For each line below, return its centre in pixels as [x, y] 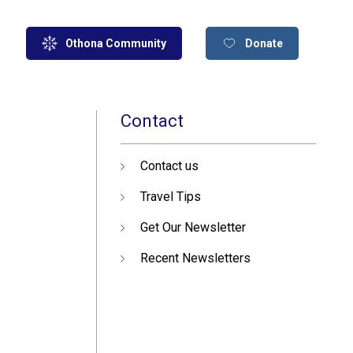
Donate [264, 43]
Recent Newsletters [195, 258]
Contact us [169, 166]
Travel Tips [170, 197]
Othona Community [116, 43]
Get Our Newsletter [193, 227]
